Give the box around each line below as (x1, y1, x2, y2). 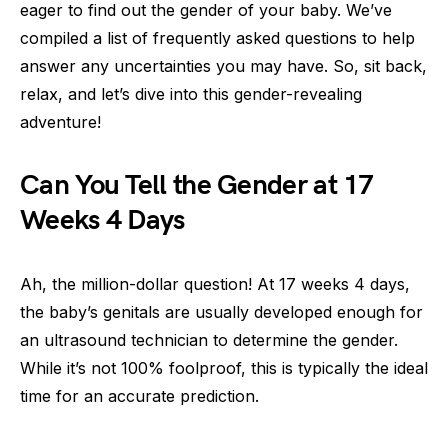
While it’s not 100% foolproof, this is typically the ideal (20, 358, 428, 378)
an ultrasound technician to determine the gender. (20, 330, 398, 350)
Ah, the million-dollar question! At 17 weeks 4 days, (20, 274, 410, 294)
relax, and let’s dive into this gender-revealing (20, 84, 362, 104)
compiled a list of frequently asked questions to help (20, 28, 415, 48)
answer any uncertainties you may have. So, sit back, (20, 56, 427, 76)
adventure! (20, 112, 101, 132)
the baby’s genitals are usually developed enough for (20, 302, 423, 322)
